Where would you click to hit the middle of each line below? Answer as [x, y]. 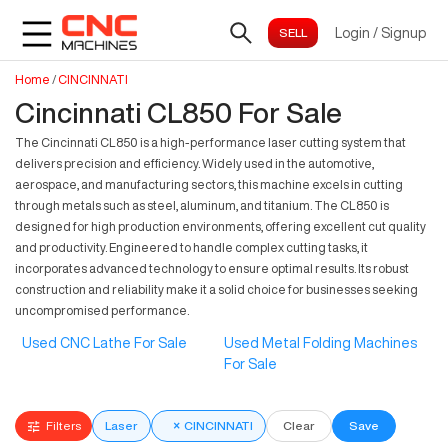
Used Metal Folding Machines [320, 343]
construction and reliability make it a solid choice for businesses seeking [216, 289]
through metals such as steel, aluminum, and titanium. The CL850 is [202, 205]
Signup [403, 32]
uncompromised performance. [102, 310]
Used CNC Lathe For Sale [105, 343]
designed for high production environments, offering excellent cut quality [220, 226]
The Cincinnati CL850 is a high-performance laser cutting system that [210, 142]
